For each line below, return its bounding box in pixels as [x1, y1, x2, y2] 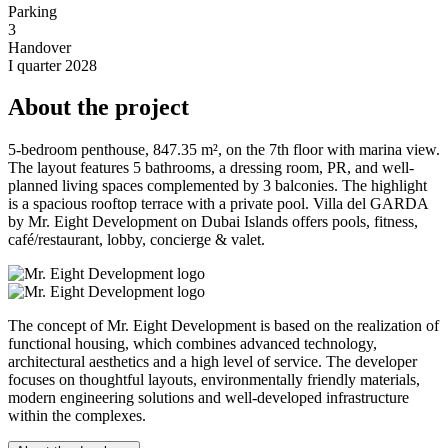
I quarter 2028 [8, 56, 97, 74]
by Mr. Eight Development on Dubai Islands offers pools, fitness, [8, 213, 418, 231]
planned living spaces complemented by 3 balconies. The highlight [8, 177, 427, 195]
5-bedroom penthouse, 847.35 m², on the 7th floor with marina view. [8, 141, 440, 159]
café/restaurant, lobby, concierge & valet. [8, 231, 265, 249]
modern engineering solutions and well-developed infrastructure [8, 389, 409, 407]
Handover [8, 38, 71, 56]
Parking [8, 2, 57, 20]
